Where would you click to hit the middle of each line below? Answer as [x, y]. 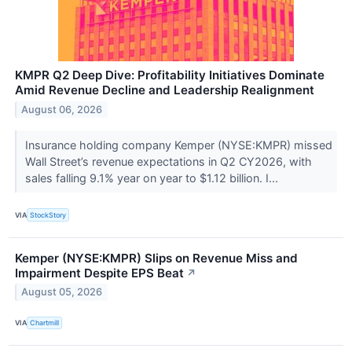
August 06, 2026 [62, 110]
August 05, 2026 [62, 292]
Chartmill [45, 323]
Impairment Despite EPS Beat [99, 273]
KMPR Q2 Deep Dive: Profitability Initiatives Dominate [170, 75]
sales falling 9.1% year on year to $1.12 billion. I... [153, 178]
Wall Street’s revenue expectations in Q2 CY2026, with [168, 162]
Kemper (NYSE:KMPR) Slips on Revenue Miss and [156, 258]
